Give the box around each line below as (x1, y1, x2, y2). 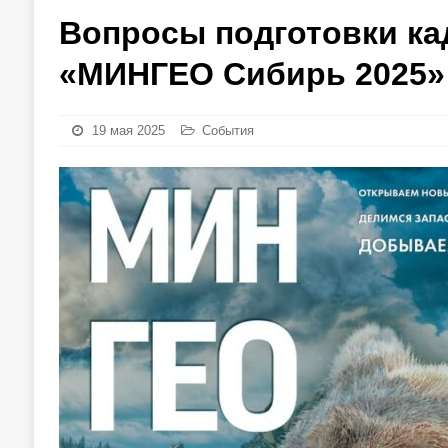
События (201, 123, 254, 138)
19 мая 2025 (91, 123, 165, 138)
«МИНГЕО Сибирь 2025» (58, 56, 445, 92)
